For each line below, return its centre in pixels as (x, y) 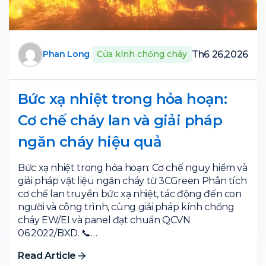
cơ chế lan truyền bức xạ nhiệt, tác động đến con (130, 194)
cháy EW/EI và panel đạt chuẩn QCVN (104, 220)
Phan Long (66, 54)
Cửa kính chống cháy (142, 54)
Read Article (47, 255)
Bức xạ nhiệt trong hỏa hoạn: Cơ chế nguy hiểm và (133, 167)
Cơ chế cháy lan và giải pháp (120, 120)
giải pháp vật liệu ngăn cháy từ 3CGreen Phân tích (132, 180)
